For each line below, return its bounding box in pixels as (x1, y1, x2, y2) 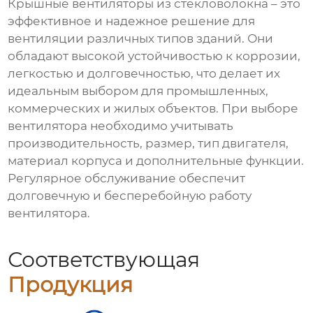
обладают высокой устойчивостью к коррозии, (8, 49, 301, 64)
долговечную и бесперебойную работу (8, 189, 252, 203)
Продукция (8, 272, 133, 298)
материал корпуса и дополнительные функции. (8, 154, 305, 168)
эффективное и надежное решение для (8, 14, 256, 29)
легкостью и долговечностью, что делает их (8, 66, 281, 81)
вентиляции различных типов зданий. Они (8, 31, 274, 46)
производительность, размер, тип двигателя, (8, 136, 289, 151)
